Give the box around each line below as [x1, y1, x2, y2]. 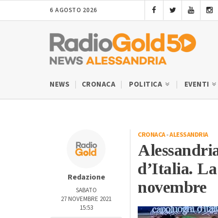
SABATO [75, 185, 97, 195]
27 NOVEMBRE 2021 [61, 194, 111, 203]
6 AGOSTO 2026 [50, 6, 97, 15]
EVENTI [184, 79, 211, 90]
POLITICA [129, 79, 164, 90]
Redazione [67, 171, 105, 182]
